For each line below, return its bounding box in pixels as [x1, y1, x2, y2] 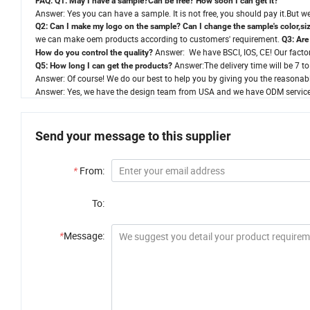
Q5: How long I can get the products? [35, 61, 172, 71]
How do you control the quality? [35, 48, 153, 58]
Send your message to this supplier [35, 129, 231, 144]
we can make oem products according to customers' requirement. [35, 33, 282, 45]
